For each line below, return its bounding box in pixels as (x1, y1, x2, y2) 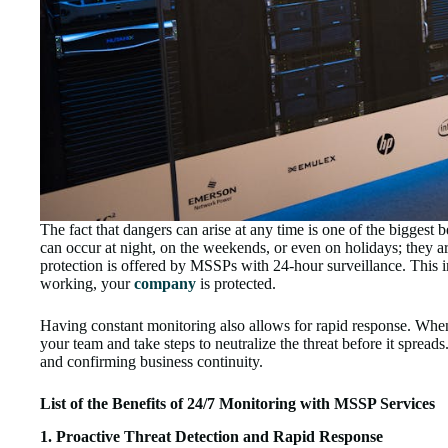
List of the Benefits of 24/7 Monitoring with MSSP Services (40, 395, 435, 413)
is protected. (196, 275, 276, 293)
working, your (40, 275, 134, 293)
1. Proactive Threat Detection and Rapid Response (40, 428, 383, 446)
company (134, 275, 196, 293)
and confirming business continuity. (40, 353, 263, 371)
